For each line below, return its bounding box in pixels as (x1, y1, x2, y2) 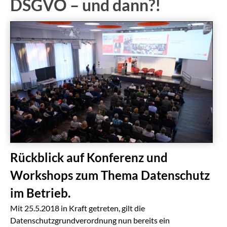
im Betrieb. (10, 186, 70, 201)
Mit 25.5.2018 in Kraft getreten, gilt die (10, 203, 145, 213)
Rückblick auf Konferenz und (10, 150, 168, 165)
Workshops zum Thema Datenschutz (10, 168, 210, 183)
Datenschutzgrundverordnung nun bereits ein (10, 215, 170, 225)
